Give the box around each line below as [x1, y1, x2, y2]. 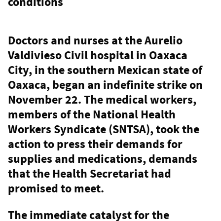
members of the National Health [8, 107, 176, 122]
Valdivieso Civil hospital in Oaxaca [8, 47, 187, 63]
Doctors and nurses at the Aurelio [8, 33, 183, 48]
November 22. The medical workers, [8, 92, 196, 108]
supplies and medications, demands [8, 151, 197, 167]
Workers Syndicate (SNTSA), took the [8, 121, 199, 137]
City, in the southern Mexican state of [8, 62, 202, 78]
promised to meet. [8, 181, 104, 196]
